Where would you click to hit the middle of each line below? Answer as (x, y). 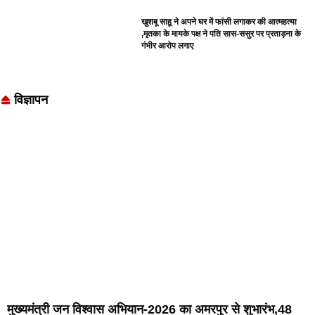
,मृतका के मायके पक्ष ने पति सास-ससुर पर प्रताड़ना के (221, 33)
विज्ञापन (31, 100)
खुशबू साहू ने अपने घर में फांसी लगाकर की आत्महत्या (219, 21)
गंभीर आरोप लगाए (168, 45)
